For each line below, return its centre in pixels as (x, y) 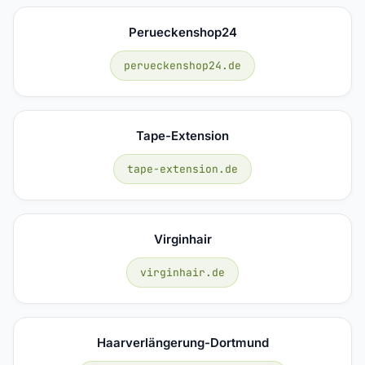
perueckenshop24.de (182, 65)
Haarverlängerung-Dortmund (182, 342)
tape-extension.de (182, 169)
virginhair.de (182, 272)
